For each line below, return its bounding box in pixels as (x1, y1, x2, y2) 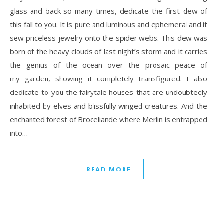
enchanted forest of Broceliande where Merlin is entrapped (10, 114, 207, 124)
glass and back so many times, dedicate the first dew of (10, 5, 207, 15)
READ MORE (86, 164, 131, 173)
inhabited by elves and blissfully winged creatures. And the (10, 100, 207, 110)
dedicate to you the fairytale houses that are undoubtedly (10, 87, 207, 97)
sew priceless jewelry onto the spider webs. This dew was (10, 32, 207, 43)
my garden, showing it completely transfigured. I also (10, 73, 207, 83)
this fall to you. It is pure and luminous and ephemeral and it (10, 19, 207, 29)
